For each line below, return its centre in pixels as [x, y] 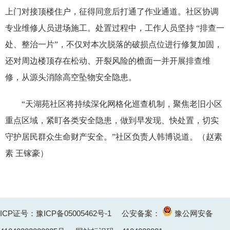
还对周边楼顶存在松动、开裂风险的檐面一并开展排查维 [108, 61]
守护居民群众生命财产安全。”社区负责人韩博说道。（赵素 [114, 137]
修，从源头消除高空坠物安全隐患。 [71, 77]
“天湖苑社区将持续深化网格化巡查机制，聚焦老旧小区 [122, 104]
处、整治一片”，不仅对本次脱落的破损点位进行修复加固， [114, 44]
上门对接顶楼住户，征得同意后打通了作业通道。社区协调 [112, 12]
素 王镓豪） [27, 153]
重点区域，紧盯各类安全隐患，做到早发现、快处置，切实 [112, 120]
